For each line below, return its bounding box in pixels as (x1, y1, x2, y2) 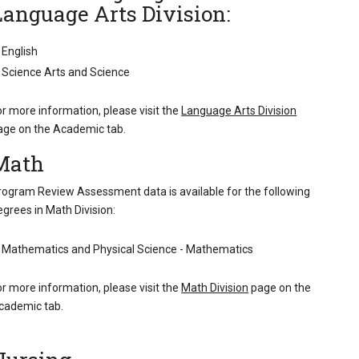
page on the (248, 281, 312, 295)
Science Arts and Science (2, 65, 131, 79)
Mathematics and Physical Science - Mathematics (2, 243, 254, 256)
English (2, 44, 38, 58)
